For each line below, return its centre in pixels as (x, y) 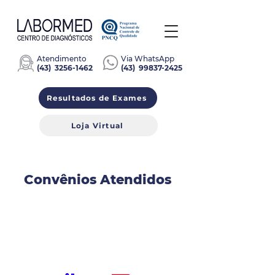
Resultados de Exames (97, 98)
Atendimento (62, 59)
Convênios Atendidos (98, 180)
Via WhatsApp (148, 59)
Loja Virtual (97, 126)
